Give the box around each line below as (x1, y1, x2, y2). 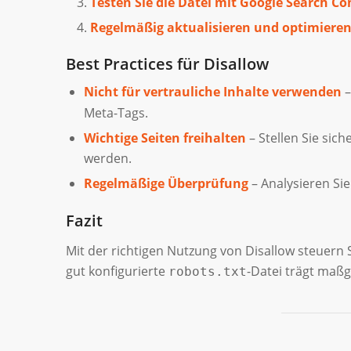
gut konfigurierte (65, 262, 168, 280)
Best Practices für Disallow (65, 52, 269, 74)
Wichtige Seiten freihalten (83, 128, 246, 147)
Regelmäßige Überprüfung (83, 174, 248, 192)
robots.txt (168, 263, 247, 279)
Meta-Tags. (83, 103, 148, 121)
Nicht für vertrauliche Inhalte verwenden (83, 82, 342, 100)
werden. (83, 149, 132, 167)
